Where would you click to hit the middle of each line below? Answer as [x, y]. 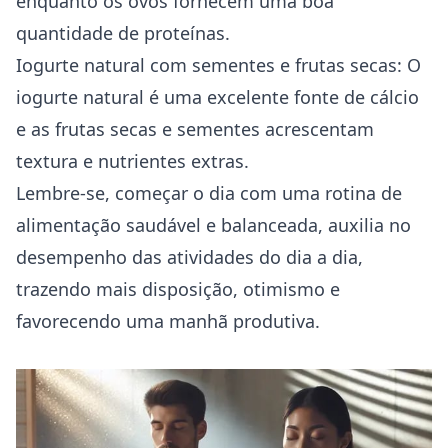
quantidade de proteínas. [123, 33]
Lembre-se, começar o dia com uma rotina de [209, 193]
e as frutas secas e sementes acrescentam [195, 129]
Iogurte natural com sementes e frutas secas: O [218, 65]
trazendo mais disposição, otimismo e [178, 289]
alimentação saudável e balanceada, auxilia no [213, 225]
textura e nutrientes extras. [132, 161]
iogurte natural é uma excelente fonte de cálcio [217, 97]
